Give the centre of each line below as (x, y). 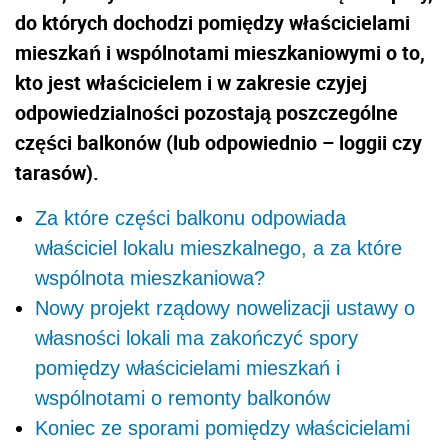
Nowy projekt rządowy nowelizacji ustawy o (225, 308)
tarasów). (57, 173)
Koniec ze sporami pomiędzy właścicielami (222, 428)
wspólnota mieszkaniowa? (150, 278)
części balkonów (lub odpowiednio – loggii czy (218, 143)
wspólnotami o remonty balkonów (182, 398)
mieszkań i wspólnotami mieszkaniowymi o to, (220, 53)
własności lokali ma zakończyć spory (196, 338)
